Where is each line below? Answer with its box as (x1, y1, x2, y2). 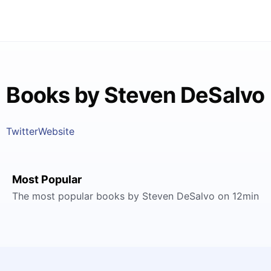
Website (38, 125, 75, 137)
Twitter (6, 125, 39, 137)
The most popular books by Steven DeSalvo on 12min (12, 190, 259, 202)
